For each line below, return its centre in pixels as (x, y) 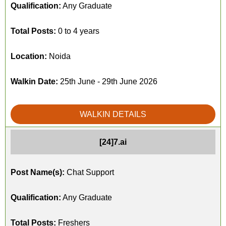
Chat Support (89, 172)
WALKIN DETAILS (113, 114)
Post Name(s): (38, 172)
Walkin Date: (34, 81)
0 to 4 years (78, 31)
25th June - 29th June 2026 (108, 81)
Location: (29, 56)
